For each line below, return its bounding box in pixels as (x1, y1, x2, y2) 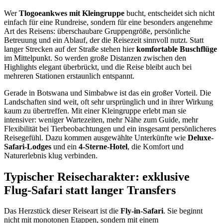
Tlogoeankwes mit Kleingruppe (19, 8, 124, 17)
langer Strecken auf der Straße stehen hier (4, 44, 136, 53)
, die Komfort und (127, 142, 184, 151)
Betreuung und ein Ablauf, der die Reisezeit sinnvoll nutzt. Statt (4, 35, 204, 44)
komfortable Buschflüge (136, 44, 217, 53)
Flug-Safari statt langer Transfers (4, 183, 176, 197)
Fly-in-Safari (120, 207, 163, 216)
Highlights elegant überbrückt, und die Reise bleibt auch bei (4, 62, 192, 71)
